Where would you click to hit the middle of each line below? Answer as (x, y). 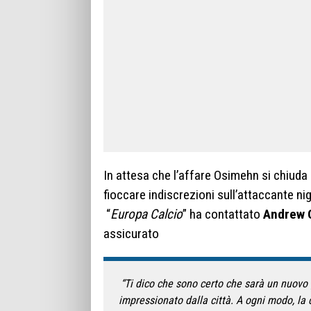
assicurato (131, 233)
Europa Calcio (146, 214)
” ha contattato (223, 214)
